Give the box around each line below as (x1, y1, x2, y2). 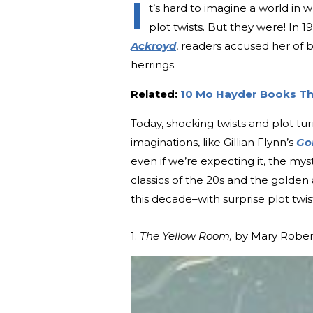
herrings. (131, 57, 176, 71)
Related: (131, 87, 180, 101)
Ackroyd (131, 38, 176, 52)
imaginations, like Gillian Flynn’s (131, 135, 296, 149)
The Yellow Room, (140, 228, 232, 242)
